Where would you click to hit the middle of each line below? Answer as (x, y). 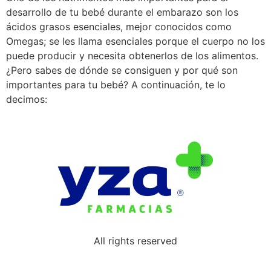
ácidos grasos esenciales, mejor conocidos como (119, 27)
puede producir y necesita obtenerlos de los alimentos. (132, 56)
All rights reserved (135, 241)
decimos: (27, 99)
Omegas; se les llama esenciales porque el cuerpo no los (135, 41)
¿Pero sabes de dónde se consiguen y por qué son (122, 70)
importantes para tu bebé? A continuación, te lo (116, 85)
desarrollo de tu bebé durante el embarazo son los (122, 12)
